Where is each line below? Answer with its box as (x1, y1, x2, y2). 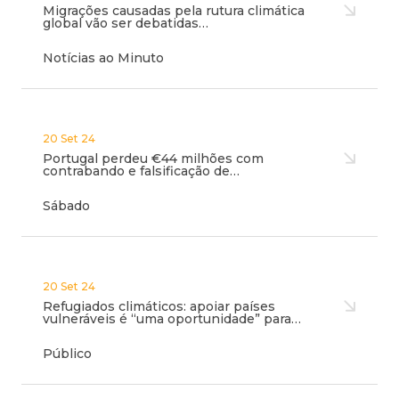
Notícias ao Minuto (43, 50, 164, 66)
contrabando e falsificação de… (43, 163, 240, 179)
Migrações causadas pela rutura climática (43, 3, 305, 19)
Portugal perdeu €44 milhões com (43, 151, 264, 167)
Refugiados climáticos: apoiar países (43, 298, 275, 314)
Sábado (43, 198, 90, 214)
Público (43, 346, 92, 362)
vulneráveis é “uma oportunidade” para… (43, 311, 301, 327)
